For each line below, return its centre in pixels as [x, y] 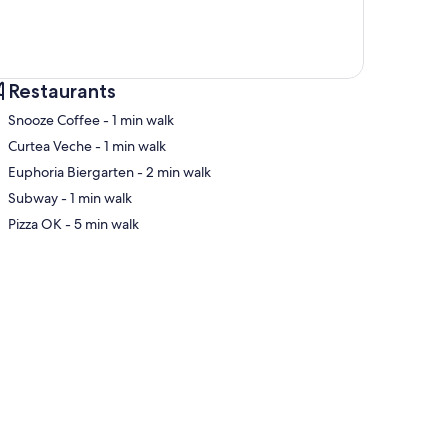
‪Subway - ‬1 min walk [101, 198]
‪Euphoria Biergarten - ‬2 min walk [178, 172]
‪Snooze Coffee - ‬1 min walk [143, 120]
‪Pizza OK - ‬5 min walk [106, 224]
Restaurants [62, 91]
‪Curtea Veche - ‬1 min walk [135, 146]
